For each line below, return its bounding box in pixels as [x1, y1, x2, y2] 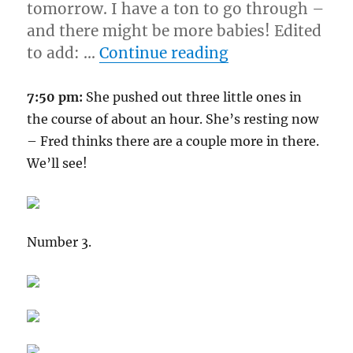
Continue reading [99, 43, 229, 62]
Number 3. [27, 234, 92, 250]
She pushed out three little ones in [83, 89, 303, 105]
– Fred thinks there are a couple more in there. [27, 133, 320, 149]
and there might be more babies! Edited [27, 21, 322, 40]
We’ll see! [27, 155, 88, 171]
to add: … [27, 43, 100, 62]
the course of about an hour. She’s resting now [27, 111, 319, 127]
